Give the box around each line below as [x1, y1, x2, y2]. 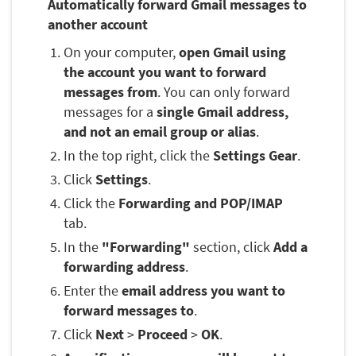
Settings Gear [213, 146, 297, 165]
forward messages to [64, 301, 194, 320]
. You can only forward [157, 83, 290, 102]
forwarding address [64, 257, 185, 277]
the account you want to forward [64, 63, 266, 82]
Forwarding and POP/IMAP [118, 194, 283, 213]
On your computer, [64, 43, 179, 62]
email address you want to [122, 281, 285, 300]
